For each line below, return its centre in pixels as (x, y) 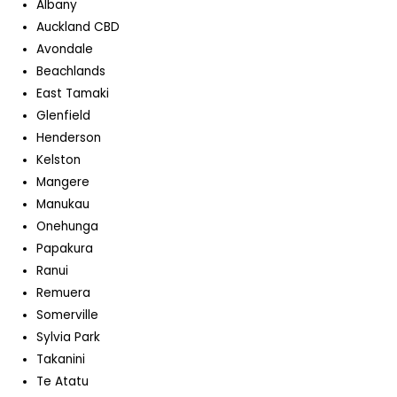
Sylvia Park (69, 338)
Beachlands (71, 72)
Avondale (65, 50)
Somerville (68, 315)
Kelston (59, 160)
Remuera (64, 293)
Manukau (63, 205)
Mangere (63, 183)
